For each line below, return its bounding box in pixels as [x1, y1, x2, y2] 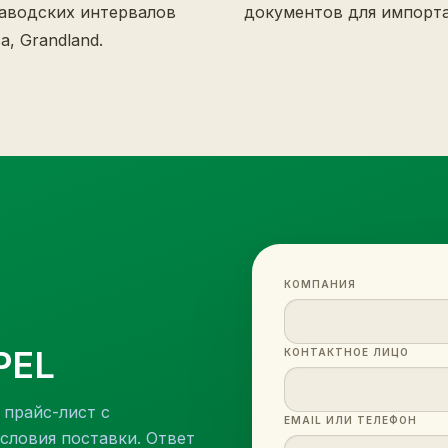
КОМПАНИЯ [284, 278, 356, 290]
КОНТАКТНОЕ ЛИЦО [284, 346, 409, 358]
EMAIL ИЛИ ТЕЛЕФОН [284, 414, 417, 426]
